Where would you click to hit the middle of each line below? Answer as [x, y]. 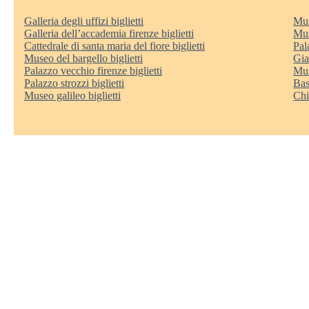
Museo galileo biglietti [72, 95]
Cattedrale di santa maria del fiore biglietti [114, 46]
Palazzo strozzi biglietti [74, 83]
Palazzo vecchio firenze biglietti [93, 70]
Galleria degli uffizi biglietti [84, 21]
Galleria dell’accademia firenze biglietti [109, 33]
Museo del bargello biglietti [83, 58]
